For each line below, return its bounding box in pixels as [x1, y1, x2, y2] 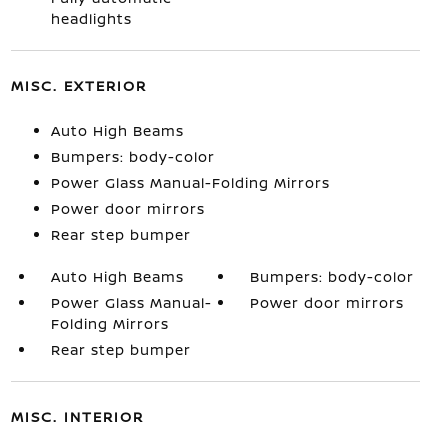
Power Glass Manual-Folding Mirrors [50, 173, 330, 193]
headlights [50, 9, 132, 29]
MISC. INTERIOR [10, 407, 144, 427]
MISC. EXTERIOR [10, 76, 147, 96]
